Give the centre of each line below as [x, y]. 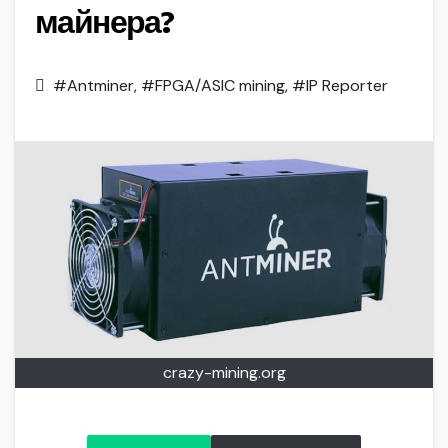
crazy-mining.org [224, 373]
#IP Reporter [340, 86]
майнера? [104, 23]
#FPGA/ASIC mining [213, 86]
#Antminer [93, 86]
